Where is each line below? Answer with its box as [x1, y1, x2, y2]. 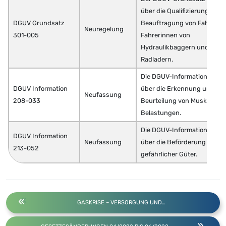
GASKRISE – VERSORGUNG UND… [77, 199, 165, 206]
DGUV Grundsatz [13, 19, 65, 27]
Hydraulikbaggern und [141, 43, 209, 51]
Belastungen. [141, 109, 181, 117]
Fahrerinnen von [141, 31, 190, 39]
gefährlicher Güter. [141, 150, 197, 158]
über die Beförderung [141, 138, 206, 146]
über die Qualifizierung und [141, 7, 222, 15]
